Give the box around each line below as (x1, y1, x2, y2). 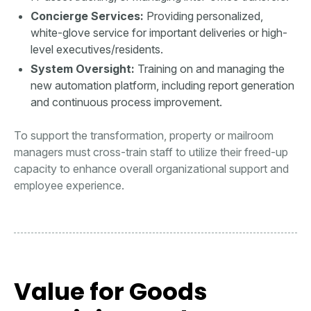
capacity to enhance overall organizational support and (14, 162, 289, 176)
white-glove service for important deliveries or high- (31, 26, 287, 40)
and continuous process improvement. (31, 95, 222, 110)
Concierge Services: (31, 9, 144, 24)
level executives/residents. (31, 42, 163, 57)
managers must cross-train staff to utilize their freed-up (14, 145, 288, 160)
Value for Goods (14, 275, 208, 309)
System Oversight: (31, 62, 135, 76)
